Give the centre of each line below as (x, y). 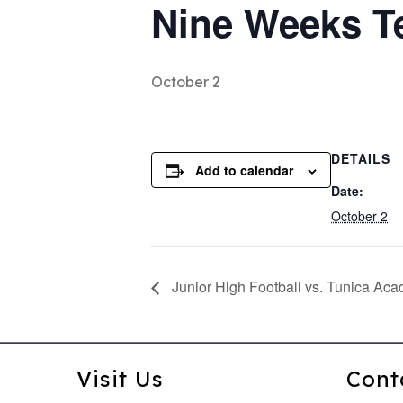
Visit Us (120, 378)
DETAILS (361, 158)
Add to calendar (244, 170)
